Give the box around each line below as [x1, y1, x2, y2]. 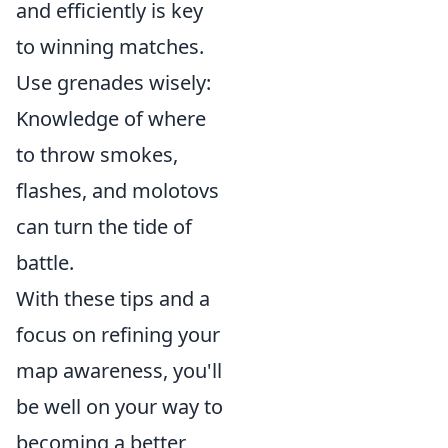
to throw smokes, [16, 141, 178, 168]
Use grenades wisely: [16, 69, 211, 96]
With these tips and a [16, 285, 210, 312]
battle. [16, 249, 74, 276]
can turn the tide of [16, 213, 192, 240]
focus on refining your [16, 321, 220, 348]
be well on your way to [16, 393, 223, 420]
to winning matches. [16, 33, 204, 60]
